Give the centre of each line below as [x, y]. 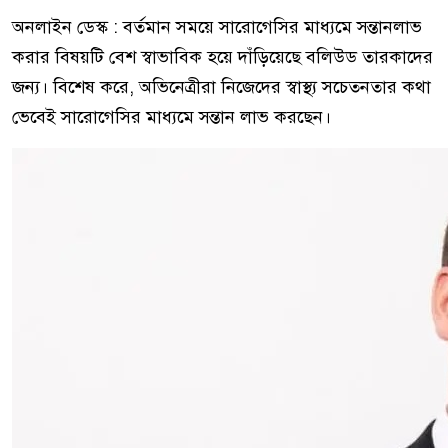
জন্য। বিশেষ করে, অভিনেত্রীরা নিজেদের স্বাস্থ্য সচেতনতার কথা [221, 86]
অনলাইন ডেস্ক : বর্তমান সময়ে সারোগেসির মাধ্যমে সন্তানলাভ [217, 26]
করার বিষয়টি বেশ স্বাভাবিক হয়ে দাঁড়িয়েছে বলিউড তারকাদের [222, 56]
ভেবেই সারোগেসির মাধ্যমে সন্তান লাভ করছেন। [171, 116]
